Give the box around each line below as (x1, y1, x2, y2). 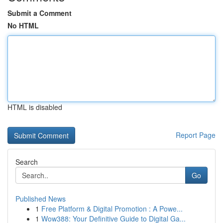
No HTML (7, 20, 39, 30)
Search (15, 157, 38, 167)
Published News (15, 194, 66, 204)
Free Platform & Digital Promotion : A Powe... (41, 204, 183, 214)
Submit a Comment (7, 8, 72, 18)
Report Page (176, 130, 216, 140)
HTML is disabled (7, 102, 62, 112)
